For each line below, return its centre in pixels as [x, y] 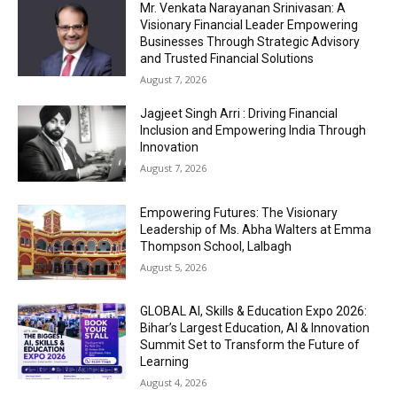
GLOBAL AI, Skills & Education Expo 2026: [254, 311]
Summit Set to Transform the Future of [250, 345]
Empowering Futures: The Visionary [239, 212]
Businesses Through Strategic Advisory [250, 42]
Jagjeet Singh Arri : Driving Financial [239, 113]
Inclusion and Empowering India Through [253, 130]
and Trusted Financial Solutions [227, 58]
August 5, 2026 [174, 267]
